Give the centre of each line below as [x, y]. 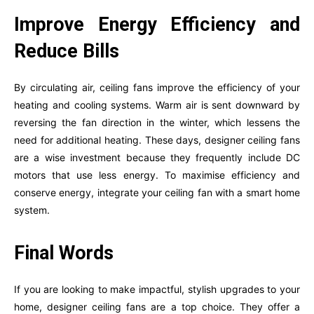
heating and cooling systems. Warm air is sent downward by [157, 105]
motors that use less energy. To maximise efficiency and [157, 175]
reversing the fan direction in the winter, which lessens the [157, 122]
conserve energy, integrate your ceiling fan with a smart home [157, 192]
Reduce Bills [67, 51]
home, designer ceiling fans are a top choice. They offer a [157, 307]
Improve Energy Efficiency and [157, 25]
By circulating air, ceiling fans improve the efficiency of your [157, 87]
